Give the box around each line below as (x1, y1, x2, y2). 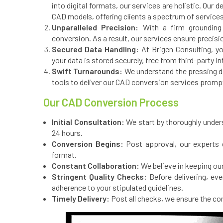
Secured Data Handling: (52, 44, 139, 54)
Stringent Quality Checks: (52, 172, 147, 181)
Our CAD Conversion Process (43, 96, 179, 109)
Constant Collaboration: (52, 161, 139, 170)
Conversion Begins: (52, 139, 126, 148)
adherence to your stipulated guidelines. (52, 183, 183, 192)
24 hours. (52, 128, 83, 137)
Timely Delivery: (52, 194, 110, 203)
